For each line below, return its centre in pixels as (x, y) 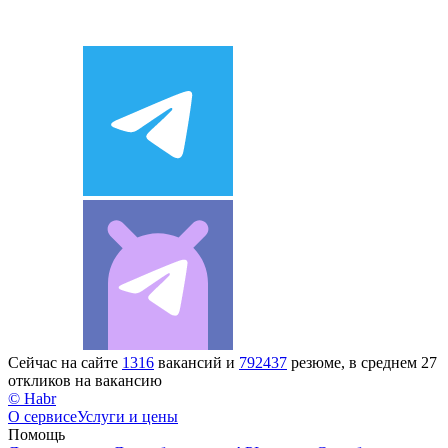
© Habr (32, 398)
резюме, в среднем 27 (362, 362)
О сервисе (42, 416)
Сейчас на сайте (65, 362)
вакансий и (196, 362)
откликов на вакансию (85, 380)
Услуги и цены (127, 416)
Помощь (36, 434)
